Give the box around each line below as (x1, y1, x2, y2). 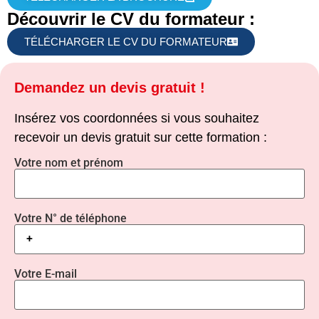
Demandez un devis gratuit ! (14, 80, 205, 96)
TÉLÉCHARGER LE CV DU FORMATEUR (24, 36, 227, 48)
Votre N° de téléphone (14, 211, 127, 225)
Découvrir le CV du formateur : (7, 9, 255, 29)
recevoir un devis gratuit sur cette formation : (14, 130, 267, 145)
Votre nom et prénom (14, 155, 123, 169)
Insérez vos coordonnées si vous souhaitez (14, 110, 259, 125)
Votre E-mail (14, 266, 77, 281)
